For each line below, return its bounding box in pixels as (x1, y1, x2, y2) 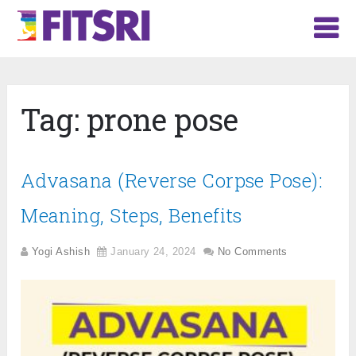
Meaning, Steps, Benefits (21, 203, 242, 229)
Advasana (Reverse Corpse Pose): (21, 168, 323, 194)
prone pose (87, 99, 239, 140)
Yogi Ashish (32, 246, 90, 258)
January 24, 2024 (110, 246, 196, 258)
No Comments (217, 246, 288, 258)
